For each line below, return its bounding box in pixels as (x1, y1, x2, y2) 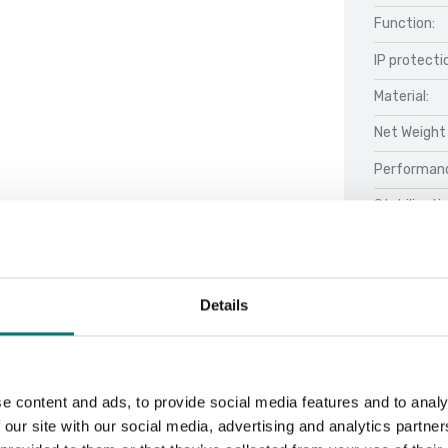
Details (199, 296, 249, 314)
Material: (374, 88, 429, 106)
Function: (374, 15, 435, 33)
